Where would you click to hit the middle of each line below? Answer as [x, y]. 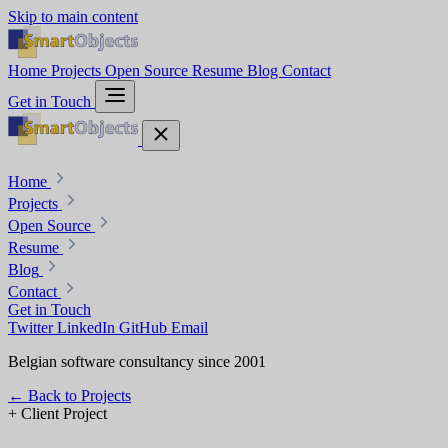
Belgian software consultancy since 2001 [137, 361]
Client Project [64, 413]
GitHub [145, 327]
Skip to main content [73, 16]
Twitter [32, 327]
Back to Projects [79, 395]
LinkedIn [88, 327]
